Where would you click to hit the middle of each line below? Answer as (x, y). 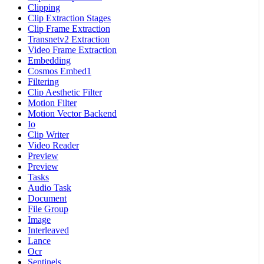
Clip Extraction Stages (69, 18)
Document (47, 199)
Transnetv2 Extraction (69, 39)
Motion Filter (52, 103)
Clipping (44, 8)
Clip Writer (48, 135)
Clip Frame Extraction (69, 29)
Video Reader (53, 146)
